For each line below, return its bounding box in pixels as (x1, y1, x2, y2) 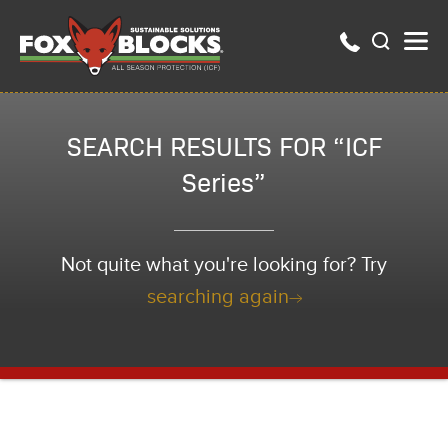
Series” (182, 164, 266, 199)
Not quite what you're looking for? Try (61, 253, 387, 277)
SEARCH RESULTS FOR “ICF (66, 128, 382, 163)
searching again (146, 285, 289, 309)
